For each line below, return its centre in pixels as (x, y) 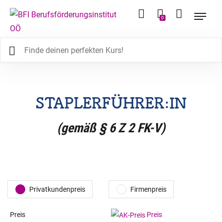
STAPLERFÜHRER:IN (111, 103)
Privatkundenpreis (57, 189)
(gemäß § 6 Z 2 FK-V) (111, 128)
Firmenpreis (148, 189)
